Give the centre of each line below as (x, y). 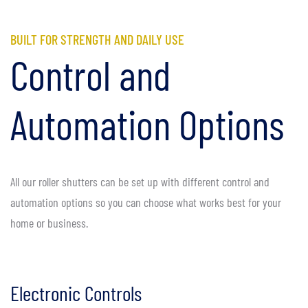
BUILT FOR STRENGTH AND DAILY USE (97, 40)
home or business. (49, 223)
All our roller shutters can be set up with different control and (140, 182)
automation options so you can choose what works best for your (146, 202)
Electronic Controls (76, 293)
